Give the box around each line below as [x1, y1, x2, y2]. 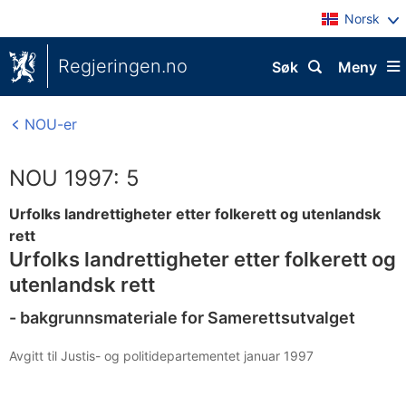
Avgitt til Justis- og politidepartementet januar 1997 [9, 348, 314, 363]
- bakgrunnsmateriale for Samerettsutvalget [9, 308, 355, 327]
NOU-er [20, 115, 77, 133]
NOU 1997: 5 [9, 165, 140, 191]
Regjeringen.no [58, 55, 188, 77]
